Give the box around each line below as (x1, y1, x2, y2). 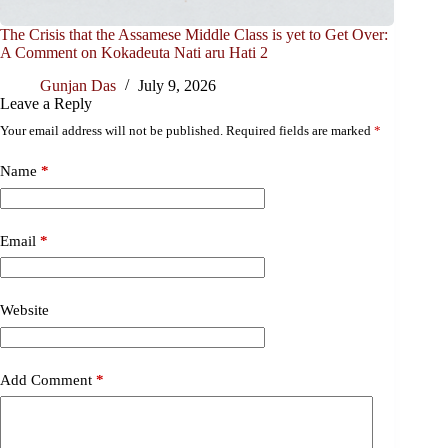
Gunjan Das (40, 77, 116, 95)
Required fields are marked (226, 123, 374, 139)
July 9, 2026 (138, 77, 216, 95)
